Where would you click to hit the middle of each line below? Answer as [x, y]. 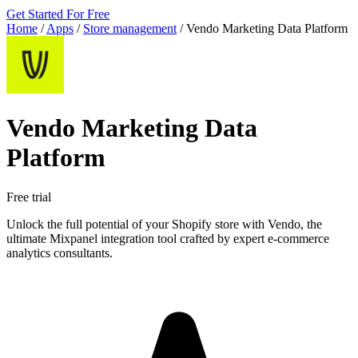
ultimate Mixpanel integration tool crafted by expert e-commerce [168, 238]
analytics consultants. [60, 253]
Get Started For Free [58, 14]
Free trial [29, 197]
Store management [130, 28]
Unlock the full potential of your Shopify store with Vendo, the [164, 224]
